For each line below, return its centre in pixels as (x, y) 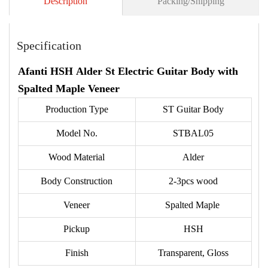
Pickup (77, 229)
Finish (77, 253)
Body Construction (77, 181)
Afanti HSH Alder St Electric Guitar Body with (128, 71)
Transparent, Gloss (194, 253)
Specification (49, 45)
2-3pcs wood (194, 181)
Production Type (77, 109)
